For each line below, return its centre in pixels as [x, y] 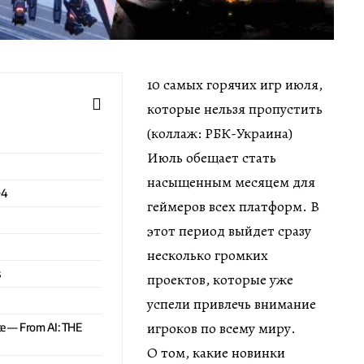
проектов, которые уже [220, 279]
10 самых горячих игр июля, [235, 84]
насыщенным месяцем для [231, 182]
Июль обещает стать [212, 157]
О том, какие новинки [216, 352]
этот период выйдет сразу [229, 230]
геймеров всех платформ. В [233, 206]
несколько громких [208, 255]
